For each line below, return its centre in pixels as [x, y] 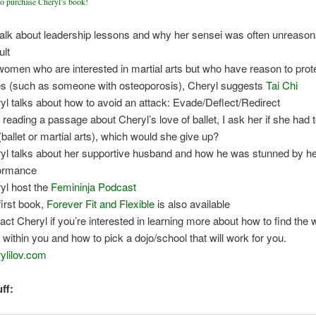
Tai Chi [282, 85]
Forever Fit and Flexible [101, 203]
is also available [193, 203]
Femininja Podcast [94, 186]
